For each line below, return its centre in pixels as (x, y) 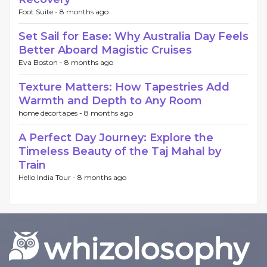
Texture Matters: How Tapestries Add (124, 87)
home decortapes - (51, 113)
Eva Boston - (41, 62)
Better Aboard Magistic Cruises (105, 50)
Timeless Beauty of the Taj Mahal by (120, 151)
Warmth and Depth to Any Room (110, 100)
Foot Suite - (39, 11)
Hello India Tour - (48, 177)
